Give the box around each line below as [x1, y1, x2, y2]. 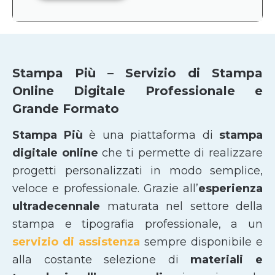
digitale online [12, 146, 98, 160]
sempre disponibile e [140, 235, 263, 249]
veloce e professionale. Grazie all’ [12, 182, 198, 196]
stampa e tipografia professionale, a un [12, 217, 263, 231]
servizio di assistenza [12, 235, 140, 249]
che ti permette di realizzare [98, 146, 263, 160]
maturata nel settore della [100, 199, 263, 214]
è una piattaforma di [82, 128, 219, 142]
